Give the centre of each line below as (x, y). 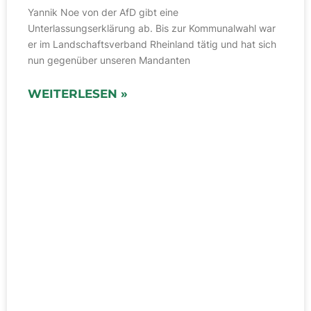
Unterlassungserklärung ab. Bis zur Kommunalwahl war (152, 28)
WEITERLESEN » (78, 94)
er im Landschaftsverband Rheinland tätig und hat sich (152, 44)
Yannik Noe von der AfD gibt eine (103, 12)
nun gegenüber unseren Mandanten (109, 60)
